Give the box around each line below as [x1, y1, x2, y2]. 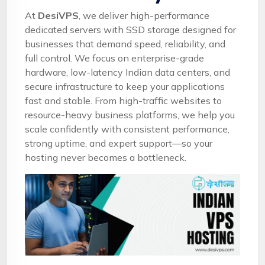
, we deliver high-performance [79, 9, 209, 21]
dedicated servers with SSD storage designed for [25, 23, 236, 35]
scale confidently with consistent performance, [25, 122, 230, 135]
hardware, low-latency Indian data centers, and [25, 66, 230, 78]
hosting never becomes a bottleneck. [25, 151, 186, 163]
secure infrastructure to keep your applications [25, 80, 225, 92]
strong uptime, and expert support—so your [25, 137, 212, 149]
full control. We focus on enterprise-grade [25, 51, 204, 64]
